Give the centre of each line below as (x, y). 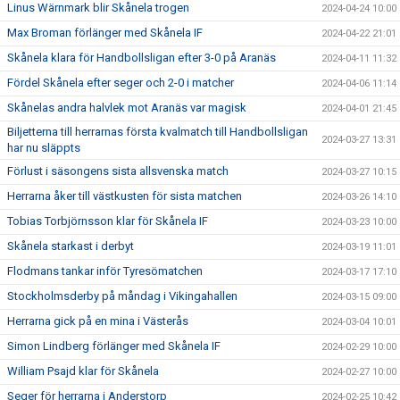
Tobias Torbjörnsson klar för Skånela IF (108, 221)
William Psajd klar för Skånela (83, 371)
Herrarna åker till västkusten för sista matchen (125, 196)
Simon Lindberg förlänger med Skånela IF (114, 346)
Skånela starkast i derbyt (71, 246)
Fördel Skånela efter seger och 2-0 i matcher (121, 82)
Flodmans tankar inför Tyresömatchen (105, 271)
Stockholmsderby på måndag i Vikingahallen (122, 296)
